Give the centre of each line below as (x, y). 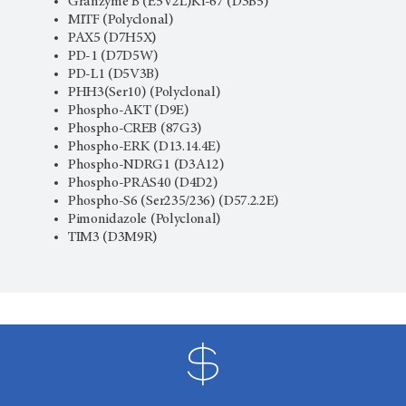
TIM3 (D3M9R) (113, 238)
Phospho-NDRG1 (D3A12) (146, 165)
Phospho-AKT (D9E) (129, 111)
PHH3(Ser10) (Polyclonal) (145, 93)
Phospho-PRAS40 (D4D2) (143, 184)
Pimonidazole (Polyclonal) (145, 220)
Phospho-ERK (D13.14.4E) (145, 147)
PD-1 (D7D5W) (114, 57)
